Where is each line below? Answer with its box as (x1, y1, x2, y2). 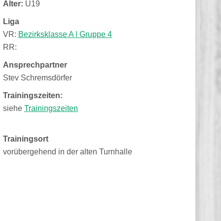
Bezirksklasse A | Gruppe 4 (18, 30, 112, 38)
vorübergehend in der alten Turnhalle (3, 147, 132, 156)
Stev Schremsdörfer (3, 74, 72, 82)
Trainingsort (3, 135, 48, 143)
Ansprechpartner (3, 61, 67, 69)
